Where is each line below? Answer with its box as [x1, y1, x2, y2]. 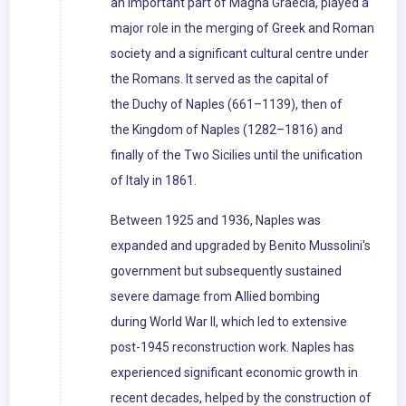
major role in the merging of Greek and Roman [111, 21, 374, 36]
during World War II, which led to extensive [111, 314, 347, 330]
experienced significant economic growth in [111, 365, 358, 381]
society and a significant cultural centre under [111, 46, 369, 62]
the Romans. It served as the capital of [111, 72, 329, 87]
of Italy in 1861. [111, 173, 197, 188]
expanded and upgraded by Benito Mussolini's [111, 238, 371, 254]
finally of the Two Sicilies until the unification [111, 148, 362, 163]
